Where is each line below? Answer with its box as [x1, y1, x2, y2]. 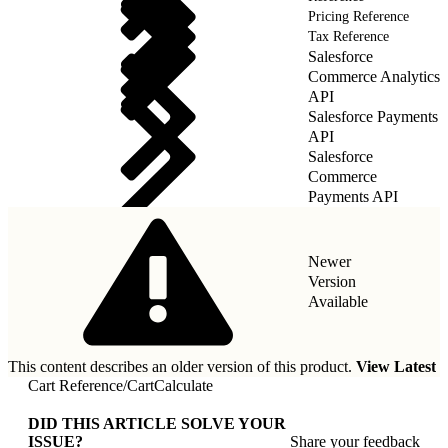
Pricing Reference [308, 8, 409, 24]
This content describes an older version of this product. [8, 357, 356, 375]
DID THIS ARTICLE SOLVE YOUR [28, 414, 286, 432]
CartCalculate [127, 376, 213, 394]
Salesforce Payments [308, 107, 438, 125]
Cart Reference [28, 376, 123, 394]
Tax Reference [308, 28, 389, 44]
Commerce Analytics [308, 67, 440, 85]
